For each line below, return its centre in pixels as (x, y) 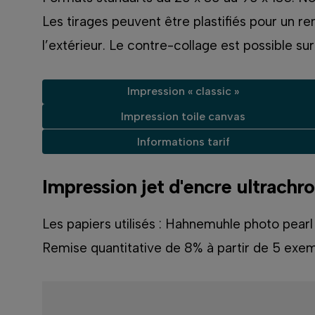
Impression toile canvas (184, 116)
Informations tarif (183, 141)
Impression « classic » (184, 91)
